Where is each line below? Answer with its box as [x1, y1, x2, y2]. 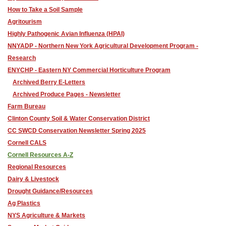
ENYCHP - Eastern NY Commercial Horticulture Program [8, 67, 171, 74]
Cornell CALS [8, 139, 46, 146]
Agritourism [8, 18, 42, 25]
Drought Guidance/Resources [8, 188, 93, 195]
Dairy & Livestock [8, 176, 59, 183]
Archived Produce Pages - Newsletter [13, 91, 121, 98]
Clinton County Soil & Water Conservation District [8, 115, 150, 122]
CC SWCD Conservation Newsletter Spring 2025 [8, 127, 146, 134]
